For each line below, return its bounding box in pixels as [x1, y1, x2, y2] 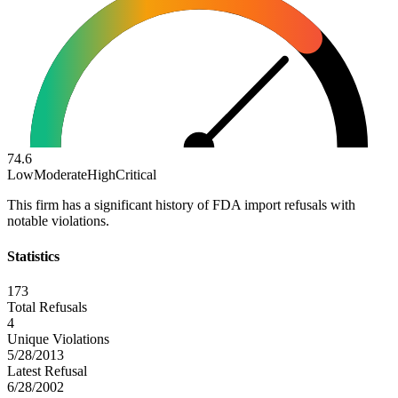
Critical [115, 167, 156, 183]
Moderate [34, 167, 87, 183]
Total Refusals [7, 298, 87, 314]
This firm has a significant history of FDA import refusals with [7, 197, 355, 213]
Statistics [7, 248, 60, 264]
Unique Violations [7, 330, 109, 346]
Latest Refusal [7, 362, 87, 378]
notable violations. [7, 213, 109, 229]
